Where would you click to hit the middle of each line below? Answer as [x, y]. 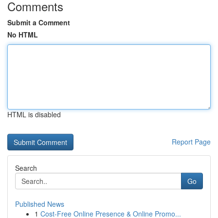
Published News [40, 204]
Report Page [191, 142]
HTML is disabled [34, 114]
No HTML [23, 35]
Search [26, 168]
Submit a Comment [39, 22]
